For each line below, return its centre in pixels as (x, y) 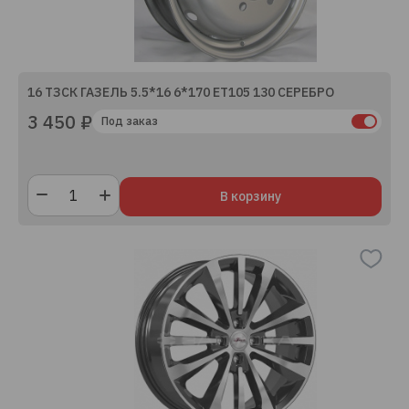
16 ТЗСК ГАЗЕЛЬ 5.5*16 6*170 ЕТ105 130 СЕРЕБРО (181, 92)
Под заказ (130, 121)
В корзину (251, 196)
